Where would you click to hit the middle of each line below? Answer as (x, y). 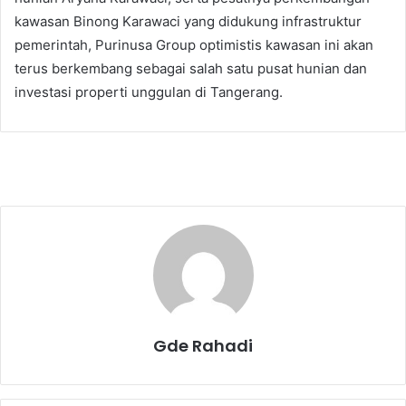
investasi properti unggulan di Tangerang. (149, 92)
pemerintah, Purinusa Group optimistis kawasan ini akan (194, 45)
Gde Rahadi (203, 346)
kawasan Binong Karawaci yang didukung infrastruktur (188, 22)
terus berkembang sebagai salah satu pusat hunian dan (191, 69)
